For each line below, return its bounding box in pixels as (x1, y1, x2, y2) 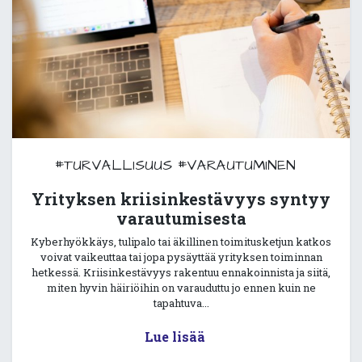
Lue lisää (144, 328, 205, 346)
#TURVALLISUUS (55, 155, 172, 176)
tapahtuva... (153, 296, 209, 311)
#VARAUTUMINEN (178, 155, 296, 176)
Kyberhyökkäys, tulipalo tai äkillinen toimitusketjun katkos (31, 234, 331, 250)
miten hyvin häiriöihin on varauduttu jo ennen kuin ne (46, 280, 316, 296)
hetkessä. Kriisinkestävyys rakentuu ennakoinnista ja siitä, (32, 265, 330, 280)
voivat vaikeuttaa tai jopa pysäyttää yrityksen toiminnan (40, 250, 322, 265)
